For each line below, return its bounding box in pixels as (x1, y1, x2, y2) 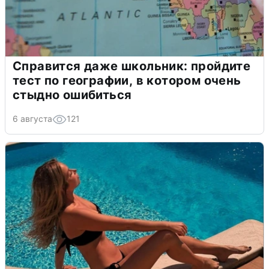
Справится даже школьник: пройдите (13, 59, 251, 74)
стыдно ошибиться (13, 88, 132, 103)
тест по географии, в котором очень (13, 73, 241, 88)
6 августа (13, 113, 52, 124)
